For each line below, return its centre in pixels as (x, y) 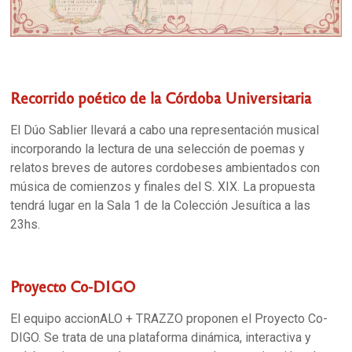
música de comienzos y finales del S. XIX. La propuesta (163, 187)
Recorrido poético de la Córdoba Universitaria (161, 98)
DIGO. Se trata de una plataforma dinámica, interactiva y (161, 338)
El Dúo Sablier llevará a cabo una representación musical (165, 130)
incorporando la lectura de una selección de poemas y (158, 149)
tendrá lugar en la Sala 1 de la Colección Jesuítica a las (161, 206)
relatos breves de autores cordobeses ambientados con (165, 168)
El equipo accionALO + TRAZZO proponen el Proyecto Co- (169, 319)
